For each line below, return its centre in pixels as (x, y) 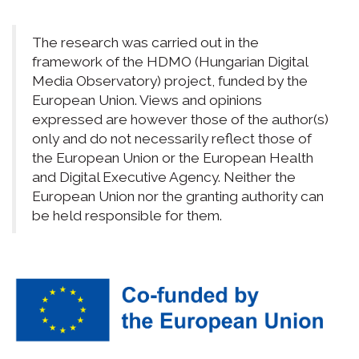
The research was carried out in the (145, 42)
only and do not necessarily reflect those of (172, 139)
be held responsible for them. (127, 216)
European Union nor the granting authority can (178, 196)
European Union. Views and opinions (147, 100)
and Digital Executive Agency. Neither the (164, 177)
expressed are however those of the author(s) (180, 119)
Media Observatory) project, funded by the (170, 81)
